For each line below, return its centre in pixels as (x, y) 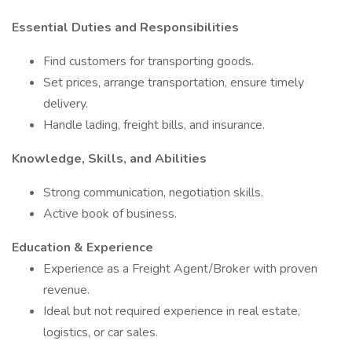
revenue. (66, 290)
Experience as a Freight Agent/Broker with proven (180, 269)
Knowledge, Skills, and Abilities (109, 159)
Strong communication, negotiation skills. (153, 192)
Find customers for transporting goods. (148, 61)
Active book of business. (110, 214)
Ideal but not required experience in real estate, (172, 311)
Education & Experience (82, 247)
